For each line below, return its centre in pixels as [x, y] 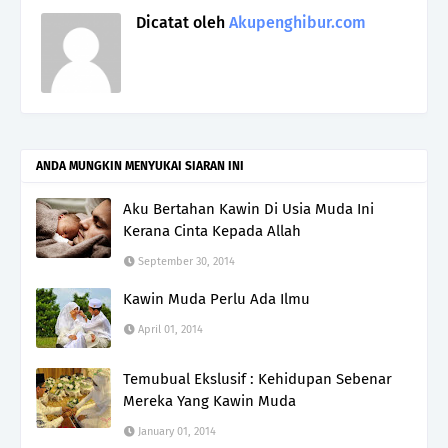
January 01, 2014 [177, 431]
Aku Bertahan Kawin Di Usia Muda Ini [248, 208]
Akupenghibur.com [295, 22]
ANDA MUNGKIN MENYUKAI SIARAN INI [140, 165]
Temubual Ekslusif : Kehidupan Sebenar [257, 378]
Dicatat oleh [180, 22]
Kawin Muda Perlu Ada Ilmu [216, 298]
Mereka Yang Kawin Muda [209, 400]
